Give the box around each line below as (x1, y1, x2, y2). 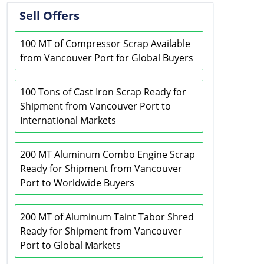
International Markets (20, 114, 116, 127)
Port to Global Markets (20, 239, 121, 252)
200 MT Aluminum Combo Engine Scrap (20, 148, 195, 161)
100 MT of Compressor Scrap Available (20, 37, 190, 50)
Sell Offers (19, 8, 80, 24)
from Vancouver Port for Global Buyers (20, 51, 193, 64)
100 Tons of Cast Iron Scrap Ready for (20, 85, 186, 98)
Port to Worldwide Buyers (20, 176, 134, 189)
